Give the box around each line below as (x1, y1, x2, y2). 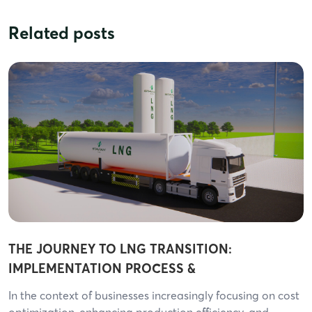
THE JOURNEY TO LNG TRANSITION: (8, 241, 232, 258)
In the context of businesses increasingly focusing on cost (8, 288, 299, 303)
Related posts (8, 23, 115, 44)
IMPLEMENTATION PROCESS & (8, 260, 196, 277)
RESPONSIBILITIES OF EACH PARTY (8, 280, 225, 297)
